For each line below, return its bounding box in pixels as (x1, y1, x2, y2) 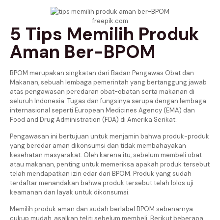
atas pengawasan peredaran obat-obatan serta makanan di (10, 87, 194, 96)
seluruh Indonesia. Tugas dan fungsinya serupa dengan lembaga (10, 96, 206, 105)
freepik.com (92, 16, 128, 25)
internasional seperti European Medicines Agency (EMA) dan (10, 106, 195, 114)
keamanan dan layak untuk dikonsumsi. (10, 188, 130, 196)
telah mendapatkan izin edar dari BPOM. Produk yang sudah (10, 169, 192, 178)
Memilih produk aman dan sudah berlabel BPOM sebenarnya (10, 204, 193, 213)
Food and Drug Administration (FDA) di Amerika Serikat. (10, 115, 177, 124)
